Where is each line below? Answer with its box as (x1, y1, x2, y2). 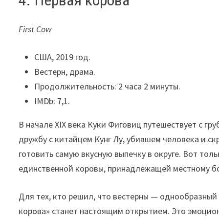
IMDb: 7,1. (34, 95, 70, 107)
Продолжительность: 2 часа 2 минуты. (34, 81, 181, 92)
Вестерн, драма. (34, 66, 96, 78)
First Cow (19, 23, 52, 35)
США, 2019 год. (34, 51, 91, 63)
